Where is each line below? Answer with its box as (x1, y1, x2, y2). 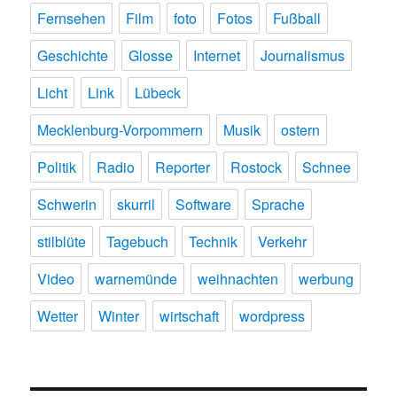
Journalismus (261, 45, 346, 66)
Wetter (37, 306, 79, 327)
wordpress (239, 306, 306, 327)
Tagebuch (106, 231, 169, 253)
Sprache (252, 194, 306, 215)
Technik (189, 231, 238, 253)
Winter (98, 306, 140, 327)
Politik (37, 157, 77, 178)
